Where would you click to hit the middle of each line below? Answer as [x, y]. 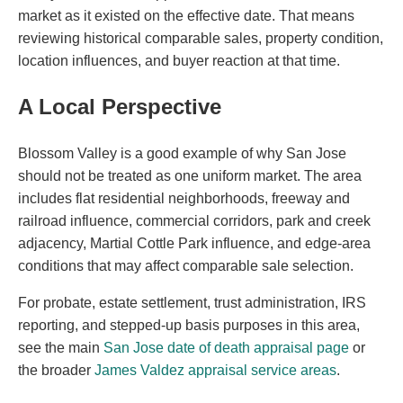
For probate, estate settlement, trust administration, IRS [192, 302]
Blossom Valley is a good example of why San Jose [182, 153]
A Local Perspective [120, 106]
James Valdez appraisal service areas [215, 370]
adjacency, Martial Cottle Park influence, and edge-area [194, 243]
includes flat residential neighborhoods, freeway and [184, 198]
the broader [56, 370]
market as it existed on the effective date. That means [186, 15]
